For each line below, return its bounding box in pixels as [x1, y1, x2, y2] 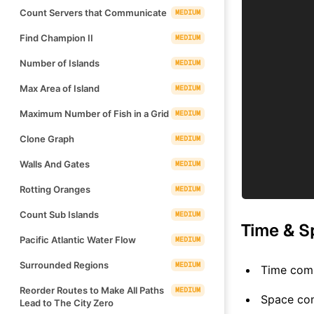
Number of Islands [20, 57, 100, 69]
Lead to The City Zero [20, 296, 114, 308]
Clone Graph [20, 132, 74, 144]
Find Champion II [20, 32, 93, 43]
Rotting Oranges [20, 183, 90, 195]
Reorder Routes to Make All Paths [20, 284, 164, 296]
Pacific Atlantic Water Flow [20, 233, 136, 245]
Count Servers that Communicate [20, 6, 167, 18]
